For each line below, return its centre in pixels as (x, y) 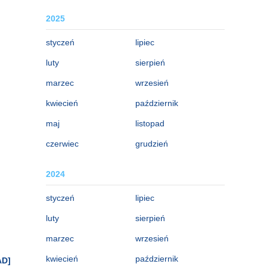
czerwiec (62, 143)
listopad (150, 123)
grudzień (152, 143)
